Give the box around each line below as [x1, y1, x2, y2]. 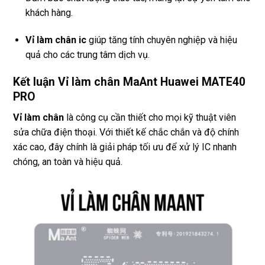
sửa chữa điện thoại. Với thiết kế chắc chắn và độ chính [13, 126, 239, 138]
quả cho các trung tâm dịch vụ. [25, 49, 150, 61]
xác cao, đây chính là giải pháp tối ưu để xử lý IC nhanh [13, 141, 237, 153]
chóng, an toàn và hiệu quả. [13, 156, 122, 167]
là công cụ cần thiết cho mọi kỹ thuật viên [64, 111, 236, 123]
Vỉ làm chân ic [25, 34, 86, 46]
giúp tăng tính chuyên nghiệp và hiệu [86, 34, 237, 46]
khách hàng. [25, 7, 73, 19]
